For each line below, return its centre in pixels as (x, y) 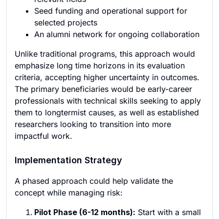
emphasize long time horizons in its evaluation (100, 66)
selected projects (66, 22)
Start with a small (168, 212)
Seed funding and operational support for (111, 11)
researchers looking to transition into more (93, 124)
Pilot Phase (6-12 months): (85, 212)
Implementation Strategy (68, 160)
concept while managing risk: (69, 193)
